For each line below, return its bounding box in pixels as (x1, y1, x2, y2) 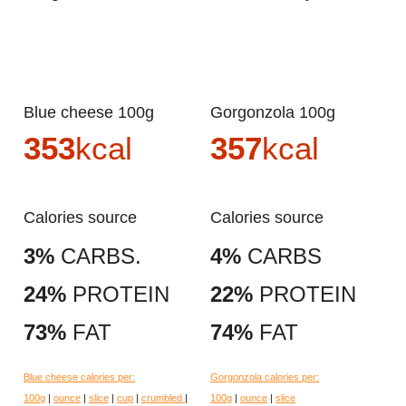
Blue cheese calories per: (24, 372, 135, 383)
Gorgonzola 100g (223, 103, 335, 122)
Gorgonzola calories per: (210, 372, 319, 383)
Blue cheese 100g (34, 103, 154, 122)
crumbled (141, 392, 185, 404)
